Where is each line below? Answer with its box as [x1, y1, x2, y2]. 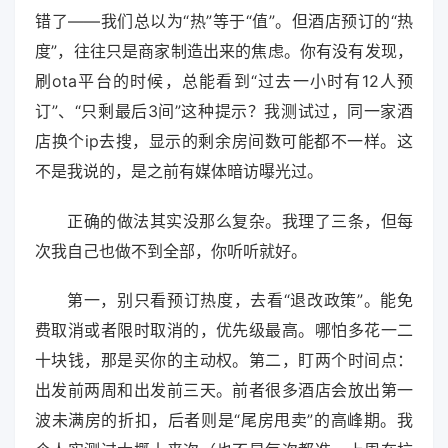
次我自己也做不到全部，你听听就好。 [35, 240, 307, 261]
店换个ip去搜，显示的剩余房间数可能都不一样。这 [35, 131, 413, 152]
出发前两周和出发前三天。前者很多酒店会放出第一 [35, 379, 413, 400]
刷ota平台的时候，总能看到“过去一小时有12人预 [35, 71, 413, 92]
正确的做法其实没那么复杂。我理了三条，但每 [67, 210, 413, 231]
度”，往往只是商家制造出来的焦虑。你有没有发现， [35, 41, 413, 62]
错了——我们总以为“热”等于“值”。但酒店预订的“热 [35, 11, 413, 32]
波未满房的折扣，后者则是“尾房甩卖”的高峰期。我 [35, 409, 413, 430]
